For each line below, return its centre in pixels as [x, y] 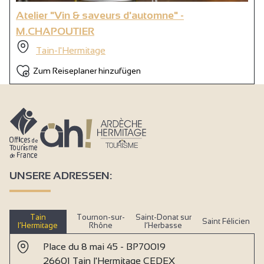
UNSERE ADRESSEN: [61, 175]
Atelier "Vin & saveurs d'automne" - [100, 15]
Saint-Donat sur [163, 217]
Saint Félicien [226, 221]
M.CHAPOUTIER [55, 31]
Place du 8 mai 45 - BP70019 [104, 246]
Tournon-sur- [100, 217]
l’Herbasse [164, 225]
